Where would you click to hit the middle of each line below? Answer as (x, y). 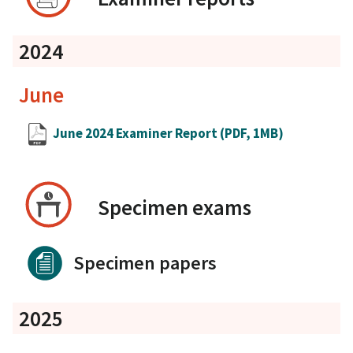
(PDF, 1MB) (252, 134)
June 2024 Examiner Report (136, 134)
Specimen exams (174, 207)
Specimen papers (145, 262)
